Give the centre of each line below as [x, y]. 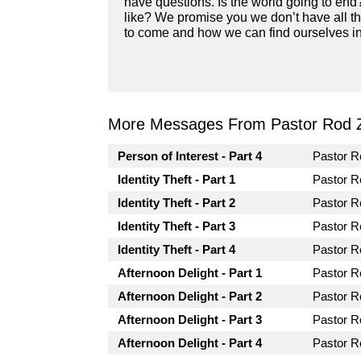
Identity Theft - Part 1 [177, 180]
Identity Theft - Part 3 [177, 226]
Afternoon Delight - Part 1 [190, 273]
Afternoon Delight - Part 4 [190, 343]
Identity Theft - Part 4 [177, 250]
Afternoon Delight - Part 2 [190, 297]
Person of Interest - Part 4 [190, 156]
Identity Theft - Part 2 [177, 203]
